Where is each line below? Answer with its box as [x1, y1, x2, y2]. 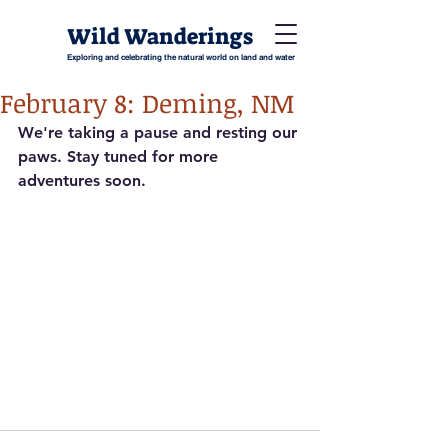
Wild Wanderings [38, 22, 253, 51]
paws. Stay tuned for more [18, 147, 223, 166]
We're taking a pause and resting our [18, 123, 302, 142]
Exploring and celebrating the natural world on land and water [67, 52, 295, 62]
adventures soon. [18, 171, 146, 190]
